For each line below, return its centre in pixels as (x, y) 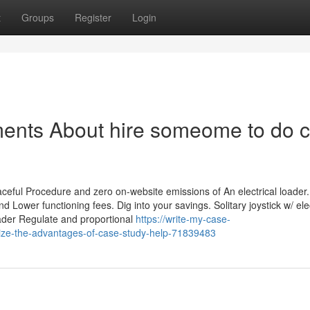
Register (93, 17)
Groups (38, 17)
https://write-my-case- (183, 219)
